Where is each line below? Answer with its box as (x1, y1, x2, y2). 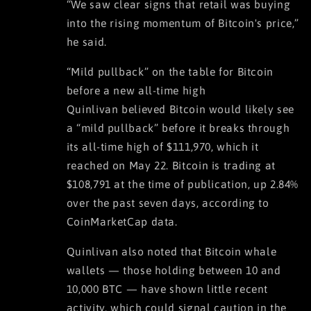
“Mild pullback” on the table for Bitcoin (66, 65, 274, 78)
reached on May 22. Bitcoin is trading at (66, 159, 276, 172)
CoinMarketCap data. (66, 215, 178, 228)
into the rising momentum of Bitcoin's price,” (66, 17, 300, 30)
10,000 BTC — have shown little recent (66, 282, 269, 295)
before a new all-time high (66, 84, 206, 97)
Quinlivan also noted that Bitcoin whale (66, 244, 277, 258)
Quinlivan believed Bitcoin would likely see (66, 103, 294, 116)
